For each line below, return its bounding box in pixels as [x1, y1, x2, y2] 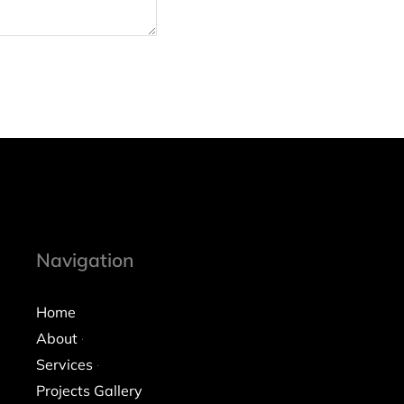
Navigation [35, 248, 133, 272]
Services [35, 355, 93, 374]
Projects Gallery [35, 381, 142, 400]
